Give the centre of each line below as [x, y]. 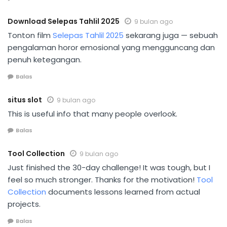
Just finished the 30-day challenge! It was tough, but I [109, 168]
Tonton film [30, 35]
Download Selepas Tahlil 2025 [64, 22]
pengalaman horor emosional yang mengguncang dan [111, 48]
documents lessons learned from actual [123, 192]
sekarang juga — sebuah [171, 35]
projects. [24, 204]
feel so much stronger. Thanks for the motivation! [102, 180]
